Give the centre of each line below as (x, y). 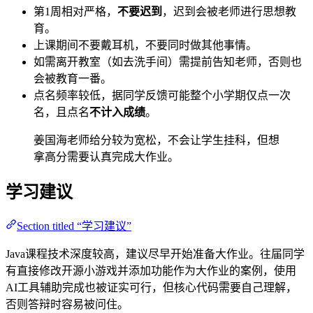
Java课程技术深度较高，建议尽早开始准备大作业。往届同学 (155, 254)
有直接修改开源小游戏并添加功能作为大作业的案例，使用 (151, 270)
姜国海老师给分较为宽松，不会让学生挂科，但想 (156, 140)
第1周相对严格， (75, 12)
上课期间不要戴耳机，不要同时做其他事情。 (145, 45)
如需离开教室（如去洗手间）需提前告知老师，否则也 (168, 62)
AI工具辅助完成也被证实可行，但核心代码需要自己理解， (151, 287)
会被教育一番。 (73, 79)
